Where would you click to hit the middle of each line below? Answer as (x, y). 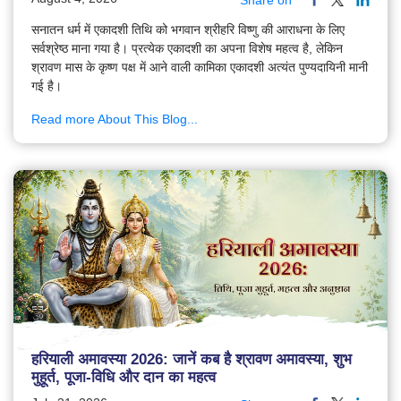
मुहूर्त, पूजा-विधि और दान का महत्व (124, 377)
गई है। (47, 86)
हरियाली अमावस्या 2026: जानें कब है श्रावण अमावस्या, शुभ (192, 359)
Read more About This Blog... (115, 119)
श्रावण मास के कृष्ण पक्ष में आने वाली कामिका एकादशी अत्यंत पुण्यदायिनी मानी (200, 68)
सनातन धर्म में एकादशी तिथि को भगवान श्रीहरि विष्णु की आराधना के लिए (188, 30)
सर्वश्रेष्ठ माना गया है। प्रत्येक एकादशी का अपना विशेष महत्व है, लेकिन (187, 49)
